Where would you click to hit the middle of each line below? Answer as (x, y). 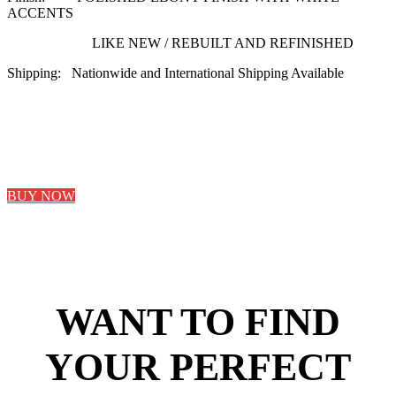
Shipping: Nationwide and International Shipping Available (175, 72)
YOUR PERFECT (198, 367)
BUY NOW (41, 195)
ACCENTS (40, 12)
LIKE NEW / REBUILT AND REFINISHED (180, 42)
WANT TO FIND (198, 322)
